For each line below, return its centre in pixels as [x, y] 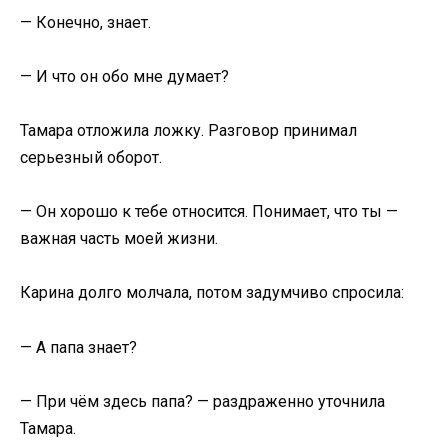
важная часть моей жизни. [119, 239]
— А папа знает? [78, 347]
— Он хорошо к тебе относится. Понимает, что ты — [209, 212]
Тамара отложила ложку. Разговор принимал [188, 130]
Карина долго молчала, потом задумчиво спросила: [212, 293]
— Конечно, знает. [85, 22]
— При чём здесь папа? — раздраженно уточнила [202, 401]
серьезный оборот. [91, 157]
